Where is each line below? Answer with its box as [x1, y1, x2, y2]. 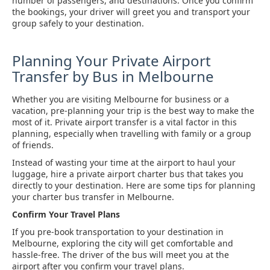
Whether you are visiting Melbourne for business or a [12, 93, 229, 105]
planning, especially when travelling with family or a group [12, 128, 251, 139]
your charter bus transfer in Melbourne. [12, 191, 174, 202]
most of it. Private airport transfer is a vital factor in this [12, 116, 237, 128]
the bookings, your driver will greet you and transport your [12, 6, 250, 17]
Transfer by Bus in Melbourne [12, 66, 214, 86]
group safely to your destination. [12, 17, 144, 29]
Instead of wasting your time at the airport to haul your [12, 157, 236, 168]
